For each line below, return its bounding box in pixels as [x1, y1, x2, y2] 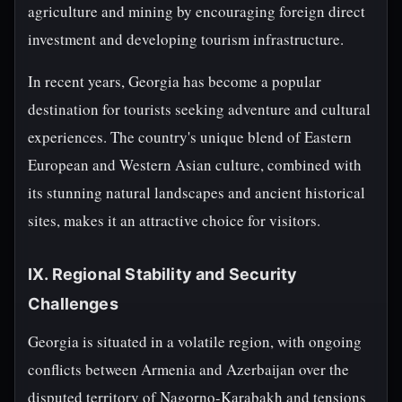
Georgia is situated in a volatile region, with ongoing [28, 331, 362, 352]
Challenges [28, 294, 118, 313]
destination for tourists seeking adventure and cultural [28, 99, 371, 119]
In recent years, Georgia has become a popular [28, 71, 321, 92]
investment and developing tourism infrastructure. [28, 29, 344, 49]
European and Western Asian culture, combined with [28, 154, 362, 175]
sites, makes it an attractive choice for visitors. [28, 210, 320, 231]
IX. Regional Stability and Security [28, 265, 298, 284]
